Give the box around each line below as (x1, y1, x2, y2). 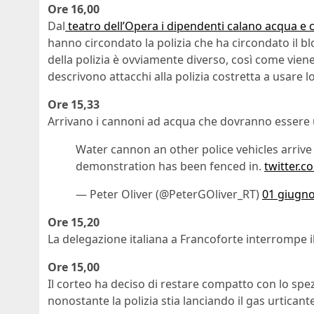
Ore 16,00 (48, 1, 100, 18)
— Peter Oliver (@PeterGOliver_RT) (76, 186, 262, 203)
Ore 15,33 (48, 97, 100, 113)
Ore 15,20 (48, 214, 100, 231)
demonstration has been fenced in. (76, 158, 264, 175)
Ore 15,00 (48, 259, 100, 275)
